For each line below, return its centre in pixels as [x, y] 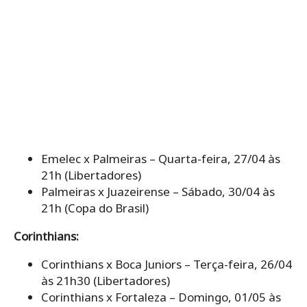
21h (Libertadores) [91, 175]
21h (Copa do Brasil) [95, 208]
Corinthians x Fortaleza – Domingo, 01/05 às [161, 297]
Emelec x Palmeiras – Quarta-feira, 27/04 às [161, 158]
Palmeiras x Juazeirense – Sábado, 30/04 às [158, 191]
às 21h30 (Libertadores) [106, 280]
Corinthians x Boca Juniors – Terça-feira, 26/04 [167, 264]
